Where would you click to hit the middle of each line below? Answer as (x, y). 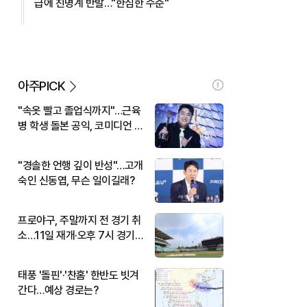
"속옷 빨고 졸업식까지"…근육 (79, 110)
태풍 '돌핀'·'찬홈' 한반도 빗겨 (78, 275)
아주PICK (41, 86)
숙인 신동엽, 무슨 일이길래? (76, 180)
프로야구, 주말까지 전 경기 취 (79, 220)
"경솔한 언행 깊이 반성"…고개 (81, 165)
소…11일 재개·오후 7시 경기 (76, 235)
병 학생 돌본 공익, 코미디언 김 (81, 125)
